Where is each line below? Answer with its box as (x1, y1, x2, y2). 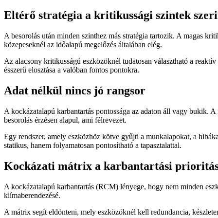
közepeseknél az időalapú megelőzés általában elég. (4, 40, 162, 49)
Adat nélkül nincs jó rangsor (4, 84, 145, 97)
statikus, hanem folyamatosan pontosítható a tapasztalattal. (4, 141, 182, 150)
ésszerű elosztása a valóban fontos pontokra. (4, 66, 139, 74)
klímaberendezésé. (4, 191, 60, 200)
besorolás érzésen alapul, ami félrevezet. (4, 116, 127, 125)
